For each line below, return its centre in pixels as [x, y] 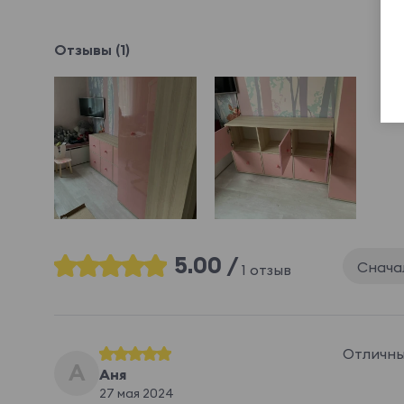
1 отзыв [266, 269]
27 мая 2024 [137, 393]
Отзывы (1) [92, 50]
